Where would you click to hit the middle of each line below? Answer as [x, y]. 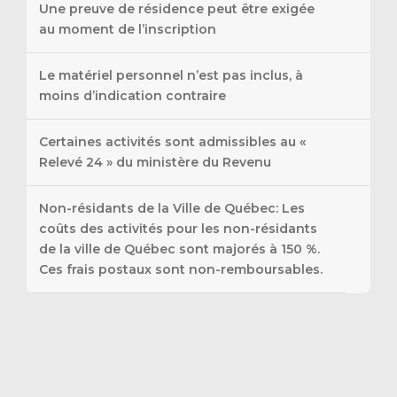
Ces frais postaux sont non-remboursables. [181, 270]
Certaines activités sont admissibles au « [172, 142]
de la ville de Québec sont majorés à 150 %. [179, 249]
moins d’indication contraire [132, 96]
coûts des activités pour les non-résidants [178, 229]
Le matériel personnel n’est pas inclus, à [171, 76]
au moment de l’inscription [128, 30]
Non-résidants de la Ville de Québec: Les [172, 209]
